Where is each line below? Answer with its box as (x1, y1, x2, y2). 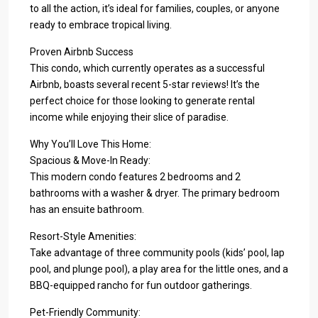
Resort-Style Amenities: (30, 230, 136, 242)
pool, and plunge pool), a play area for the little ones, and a (30, 263, 288, 275)
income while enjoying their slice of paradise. (30, 111, 229, 123)
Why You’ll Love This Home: (30, 138, 151, 150)
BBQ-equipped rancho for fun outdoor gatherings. (30, 279, 252, 291)
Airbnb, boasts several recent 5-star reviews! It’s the (30, 78, 260, 90)
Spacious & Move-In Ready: (30, 154, 150, 166)
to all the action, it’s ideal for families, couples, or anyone (30, 2, 280, 14)
